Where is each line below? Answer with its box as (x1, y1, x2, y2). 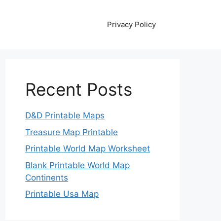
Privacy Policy (107, 20, 156, 29)
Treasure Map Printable (25, 127, 118, 137)
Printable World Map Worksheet (25, 144, 150, 153)
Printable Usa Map (25, 189, 99, 199)
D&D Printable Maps (25, 110, 105, 120)
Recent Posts (25, 79, 133, 100)
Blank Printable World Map (25, 160, 130, 170)
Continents (25, 172, 69, 183)
